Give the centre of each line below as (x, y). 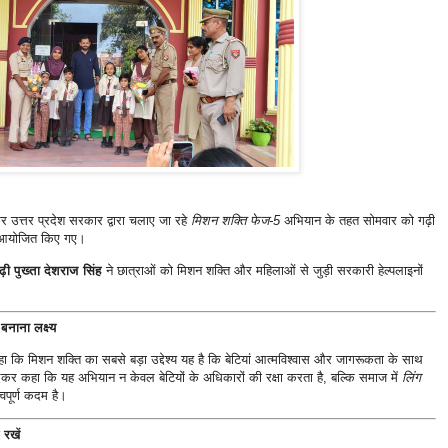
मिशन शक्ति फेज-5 (235, 221)
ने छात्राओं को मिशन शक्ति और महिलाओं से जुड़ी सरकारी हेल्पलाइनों (262, 270)
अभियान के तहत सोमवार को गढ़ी (357, 221)
